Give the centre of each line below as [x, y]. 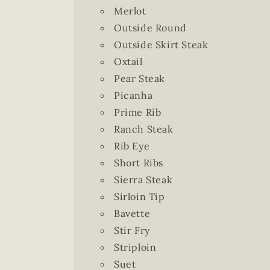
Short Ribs [139, 163]
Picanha [133, 95]
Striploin [135, 247]
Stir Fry [132, 230]
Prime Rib [138, 112]
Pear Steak [140, 78]
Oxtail [128, 61]
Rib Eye [132, 146]
